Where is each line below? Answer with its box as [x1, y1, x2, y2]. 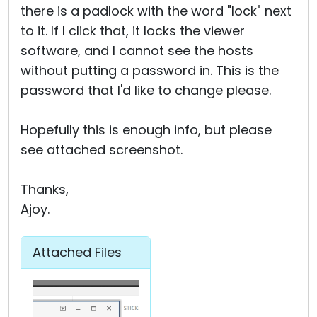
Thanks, [21, 180, 69, 198]
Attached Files [33, 243, 122, 261]
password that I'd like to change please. [21, 81, 271, 99]
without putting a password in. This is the [21, 62, 279, 79]
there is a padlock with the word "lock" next [21, 2, 292, 20]
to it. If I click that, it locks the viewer [21, 22, 245, 40]
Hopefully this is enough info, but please [21, 121, 272, 139]
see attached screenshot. [21, 141, 183, 158]
